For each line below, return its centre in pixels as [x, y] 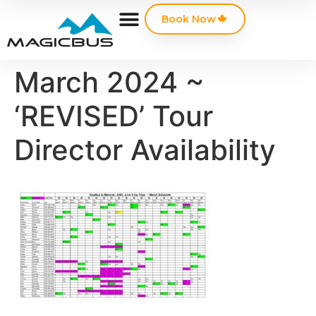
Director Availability [145, 150]
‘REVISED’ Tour [114, 116]
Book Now [189, 19]
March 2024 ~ [109, 82]
